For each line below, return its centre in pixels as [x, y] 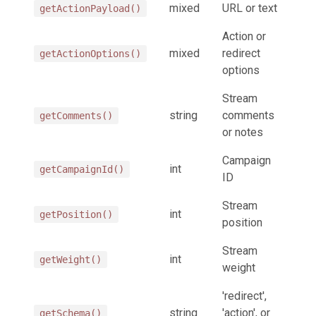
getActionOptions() [90, 53]
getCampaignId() [82, 169]
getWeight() [71, 259]
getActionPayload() [90, 8]
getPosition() [76, 214]
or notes [243, 132]
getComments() [76, 115]
